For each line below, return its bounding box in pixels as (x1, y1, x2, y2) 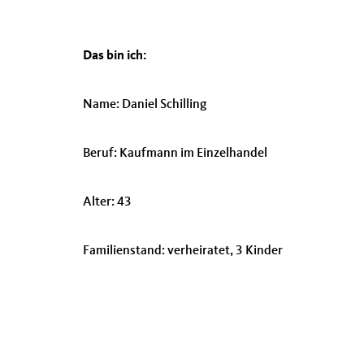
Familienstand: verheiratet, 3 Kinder (83, 245, 283, 258)
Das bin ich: (83, 50, 147, 63)
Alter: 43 (83, 196, 132, 209)
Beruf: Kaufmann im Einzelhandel (83, 147, 267, 160)
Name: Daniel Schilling (83, 98, 206, 111)
